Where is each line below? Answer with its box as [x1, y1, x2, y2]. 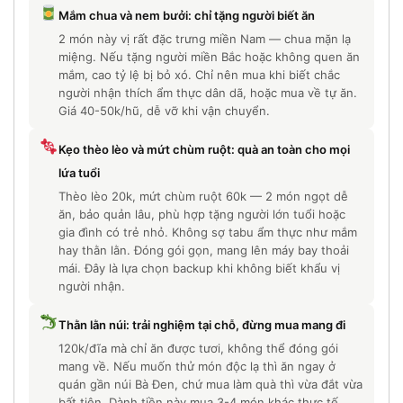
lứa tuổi [58, 166, 100, 181]
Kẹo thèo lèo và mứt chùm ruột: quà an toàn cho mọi [58, 142, 350, 157]
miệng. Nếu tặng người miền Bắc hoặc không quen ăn [58, 49, 360, 65]
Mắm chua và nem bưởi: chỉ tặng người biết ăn [58, 8, 315, 23]
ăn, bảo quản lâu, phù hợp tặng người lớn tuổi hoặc [58, 207, 345, 222]
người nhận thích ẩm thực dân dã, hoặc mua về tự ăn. [58, 85, 357, 101]
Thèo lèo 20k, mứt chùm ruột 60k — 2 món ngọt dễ [58, 189, 348, 204]
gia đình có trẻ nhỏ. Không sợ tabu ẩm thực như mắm [58, 225, 357, 240]
